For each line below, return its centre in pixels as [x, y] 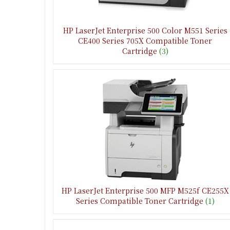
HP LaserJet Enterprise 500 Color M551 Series [145, 30]
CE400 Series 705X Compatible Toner [145, 40]
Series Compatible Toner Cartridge [139, 200]
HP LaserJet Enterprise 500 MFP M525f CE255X [145, 190]
